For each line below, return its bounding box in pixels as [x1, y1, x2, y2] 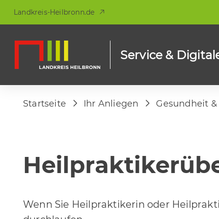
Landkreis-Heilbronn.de [14, 8, 95, 16]
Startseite [23, 98, 66, 109]
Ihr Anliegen [83, 98, 139, 109]
